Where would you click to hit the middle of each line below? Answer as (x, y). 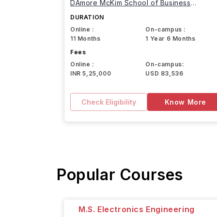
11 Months (85, 39)
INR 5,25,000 (91, 73)
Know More (185, 102)
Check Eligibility (108, 102)
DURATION (87, 17)
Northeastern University (111, 9)
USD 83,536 (164, 73)
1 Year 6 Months (170, 39)
